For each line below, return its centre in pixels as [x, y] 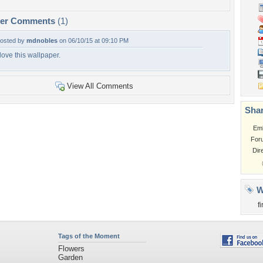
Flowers [71, 249]
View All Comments [100, 86]
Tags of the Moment [89, 236]
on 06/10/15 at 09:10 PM [93, 41]
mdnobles [42, 41]
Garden [70, 257]
